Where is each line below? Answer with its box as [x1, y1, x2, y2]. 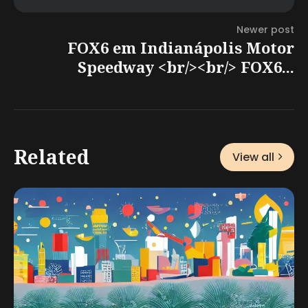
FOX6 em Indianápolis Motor [67, 36, 294, 58]
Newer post [236, 22, 294, 36]
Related [14, 144, 89, 170]
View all [232, 148, 274, 165]
